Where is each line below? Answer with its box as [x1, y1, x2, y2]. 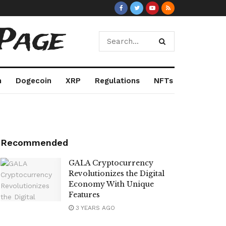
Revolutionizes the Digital [69, 169, 164, 178]
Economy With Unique [69, 180, 154, 189]
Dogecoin [15, 76, 51, 85]
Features [69, 190, 100, 199]
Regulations [94, 76, 140, 85]
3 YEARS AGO [74, 204, 115, 211]
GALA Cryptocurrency [69, 158, 153, 167]
